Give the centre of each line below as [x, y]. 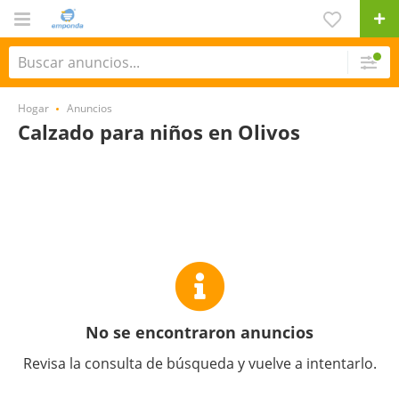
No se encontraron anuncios [199, 332]
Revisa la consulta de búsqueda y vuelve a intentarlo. [199, 363]
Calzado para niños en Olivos [159, 132]
